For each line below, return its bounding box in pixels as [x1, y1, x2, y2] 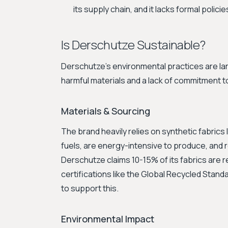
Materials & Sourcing [61, 105, 150, 117]
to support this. [61, 183, 119, 194]
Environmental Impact [61, 213, 154, 225]
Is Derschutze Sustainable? [61, 36, 206, 53]
